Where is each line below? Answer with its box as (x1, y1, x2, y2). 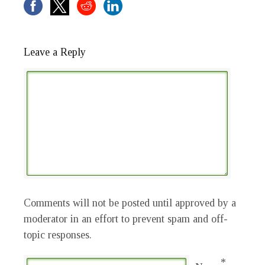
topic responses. (24, 229, 92, 241)
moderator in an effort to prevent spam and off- (24, 213, 228, 225)
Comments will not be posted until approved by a (24, 197, 236, 209)
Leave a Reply (24, 46, 86, 59)
